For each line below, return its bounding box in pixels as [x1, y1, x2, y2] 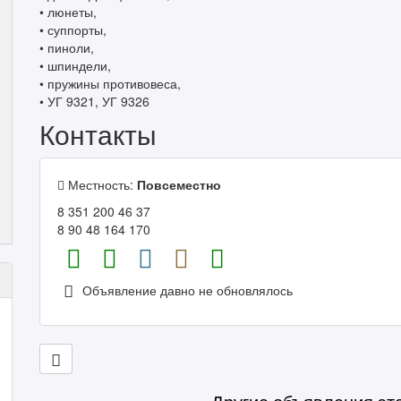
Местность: [64, 175, 137, 193]
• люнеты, [39, 3, 97, 21]
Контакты [39, 115, 157, 153]
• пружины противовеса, [39, 74, 181, 92]
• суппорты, [39, 21, 107, 38]
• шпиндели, [39, 56, 111, 74]
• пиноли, [39, 38, 94, 56]
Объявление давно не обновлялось [79, 281, 293, 299]
